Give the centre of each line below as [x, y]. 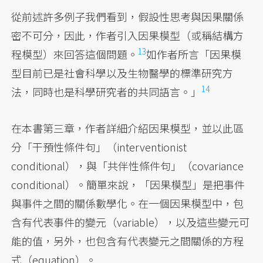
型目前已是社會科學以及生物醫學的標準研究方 [122, 73]
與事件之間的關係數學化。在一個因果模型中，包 [128, 203]
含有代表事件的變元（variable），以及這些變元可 [131, 222]
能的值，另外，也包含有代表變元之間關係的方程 [128, 241]
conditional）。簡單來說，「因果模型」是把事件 [128, 185]
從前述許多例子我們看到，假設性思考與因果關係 [128, 17]
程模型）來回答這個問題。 [75, 54]
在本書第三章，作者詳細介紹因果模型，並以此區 [128, 128]
